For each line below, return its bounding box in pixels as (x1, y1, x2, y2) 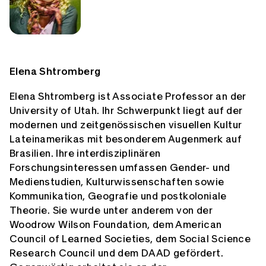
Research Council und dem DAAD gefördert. (9, 248, 223, 259)
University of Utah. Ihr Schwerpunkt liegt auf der (9, 106, 243, 116)
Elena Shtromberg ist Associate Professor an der (9, 91, 246, 102)
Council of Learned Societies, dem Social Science (9, 234, 251, 245)
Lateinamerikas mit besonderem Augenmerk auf (9, 134, 242, 145)
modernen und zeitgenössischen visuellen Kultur (9, 120, 242, 131)
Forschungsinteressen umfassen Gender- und (9, 163, 230, 173)
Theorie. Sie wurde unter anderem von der (9, 205, 213, 216)
